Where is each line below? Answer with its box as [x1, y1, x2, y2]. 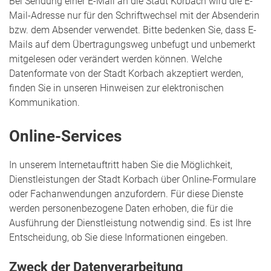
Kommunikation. [9, 97, 80, 109]
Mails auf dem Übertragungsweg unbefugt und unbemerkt [9, 39, 255, 51]
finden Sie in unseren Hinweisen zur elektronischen [9, 82, 224, 94]
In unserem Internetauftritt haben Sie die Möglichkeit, [9, 159, 232, 171]
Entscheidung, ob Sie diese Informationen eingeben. [9, 232, 228, 244]
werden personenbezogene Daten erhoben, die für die [9, 203, 233, 215]
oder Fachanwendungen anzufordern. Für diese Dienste [9, 188, 243, 200]
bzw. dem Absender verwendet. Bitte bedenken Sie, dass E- [9, 24, 256, 36]
